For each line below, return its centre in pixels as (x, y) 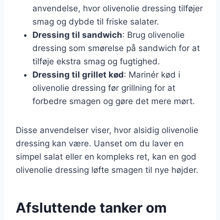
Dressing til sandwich (77, 35)
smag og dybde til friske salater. (96, 21)
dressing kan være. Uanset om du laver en (100, 143)
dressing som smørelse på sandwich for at (116, 48)
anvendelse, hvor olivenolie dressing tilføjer (118, 8)
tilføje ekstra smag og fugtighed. (96, 61)
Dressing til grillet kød (78, 74)
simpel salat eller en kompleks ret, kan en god (106, 156)
